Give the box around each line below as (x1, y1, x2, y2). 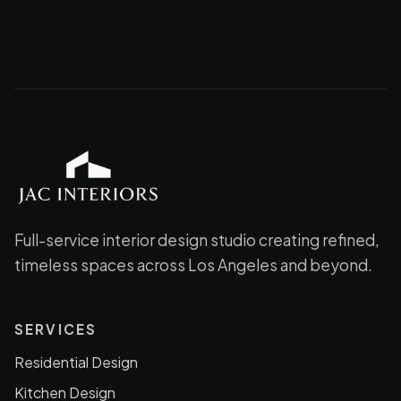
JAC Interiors (13, 177, 96, 197)
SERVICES (14, 320, 98, 338)
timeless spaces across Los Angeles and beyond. (14, 254, 372, 275)
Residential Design (14, 353, 138, 372)
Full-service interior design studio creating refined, (14, 229, 380, 250)
